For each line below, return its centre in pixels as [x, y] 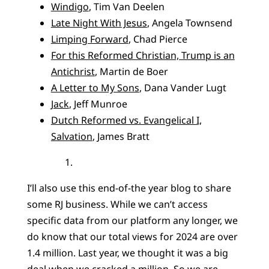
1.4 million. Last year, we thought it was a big [127, 252]
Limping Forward [89, 39]
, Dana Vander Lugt [183, 87]
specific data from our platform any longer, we [132, 220]
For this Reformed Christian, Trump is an [143, 55]
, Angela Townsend [189, 23]
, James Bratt [121, 136]
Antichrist [73, 71]
